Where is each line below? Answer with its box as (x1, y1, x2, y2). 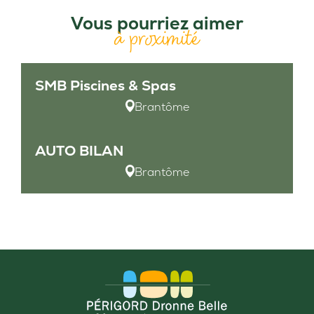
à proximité (114, 22, 200, 55)
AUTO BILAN (35, 142, 123, 161)
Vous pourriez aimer (71, 12, 243, 35)
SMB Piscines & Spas (35, 76, 176, 95)
